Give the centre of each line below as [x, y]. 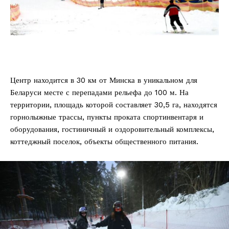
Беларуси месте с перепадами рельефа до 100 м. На [99, 93]
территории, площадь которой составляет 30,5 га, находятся [114, 105]
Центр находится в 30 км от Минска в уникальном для [104, 81]
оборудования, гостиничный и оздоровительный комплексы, [112, 130]
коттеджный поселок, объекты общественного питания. [104, 142]
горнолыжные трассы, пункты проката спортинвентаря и [107, 117]
